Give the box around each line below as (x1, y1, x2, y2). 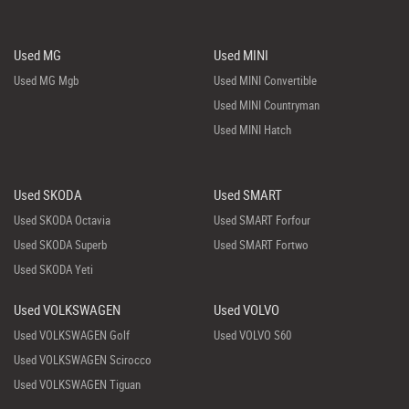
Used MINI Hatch (213, 121, 291, 138)
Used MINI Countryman (213, 97, 320, 113)
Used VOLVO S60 (213, 327, 291, 343)
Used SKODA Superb (14, 236, 107, 253)
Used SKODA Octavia (14, 212, 110, 228)
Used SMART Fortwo (213, 236, 309, 253)
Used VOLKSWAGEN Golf (14, 327, 130, 343)
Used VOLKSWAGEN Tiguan (14, 376, 141, 393)
